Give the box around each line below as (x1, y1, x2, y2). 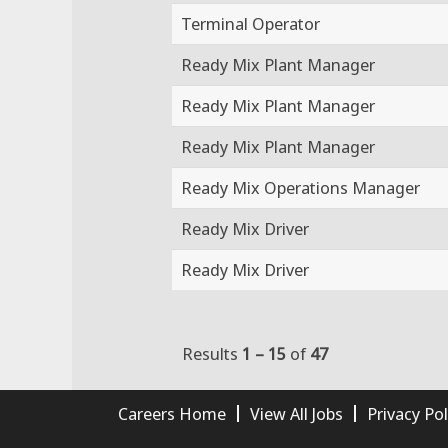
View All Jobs (250, 401, 343, 425)
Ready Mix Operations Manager (181, 175, 420, 199)
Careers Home (118, 401, 226, 425)
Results (182, 341, 242, 365)
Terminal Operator (181, 11, 320, 35)
